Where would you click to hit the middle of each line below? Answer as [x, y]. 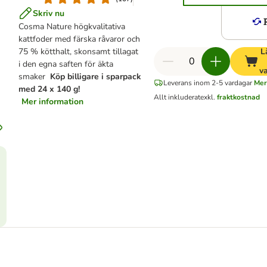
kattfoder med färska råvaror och [80, 39]
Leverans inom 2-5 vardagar [208, 83]
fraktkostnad [239, 97]
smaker [35, 77]
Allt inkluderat [177, 97]
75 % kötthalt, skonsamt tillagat [79, 52]
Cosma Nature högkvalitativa [72, 27]
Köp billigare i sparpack [96, 77]
